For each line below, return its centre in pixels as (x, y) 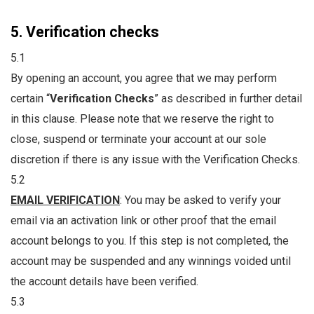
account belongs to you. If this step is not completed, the (150, 241)
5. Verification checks (85, 32)
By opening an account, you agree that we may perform (144, 78)
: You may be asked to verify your (200, 200)
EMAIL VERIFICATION (65, 200)
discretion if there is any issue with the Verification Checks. (155, 160)
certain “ (30, 99)
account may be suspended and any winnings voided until (151, 261)
